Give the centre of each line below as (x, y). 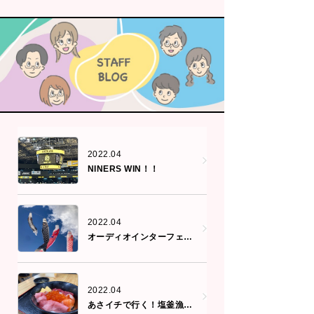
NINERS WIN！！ (123, 169)
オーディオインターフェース (188, 237)
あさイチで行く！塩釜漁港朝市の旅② (188, 305)
